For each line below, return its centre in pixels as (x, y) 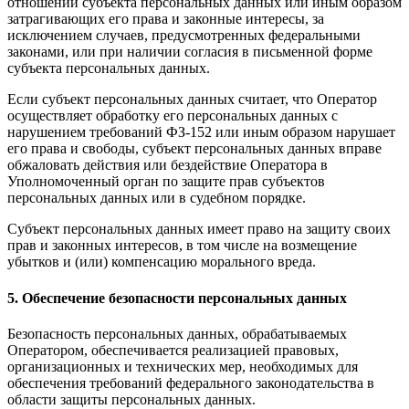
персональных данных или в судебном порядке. (157, 198)
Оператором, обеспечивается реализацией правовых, (173, 350)
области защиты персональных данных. (131, 399)
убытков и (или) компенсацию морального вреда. (162, 262)
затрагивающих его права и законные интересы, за (166, 19)
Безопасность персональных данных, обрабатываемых (177, 333)
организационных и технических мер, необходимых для (183, 366)
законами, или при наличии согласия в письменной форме (190, 52)
